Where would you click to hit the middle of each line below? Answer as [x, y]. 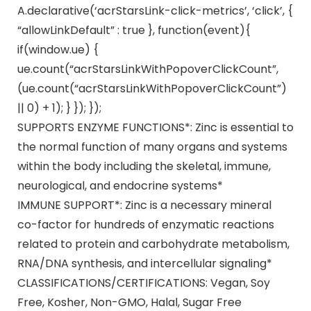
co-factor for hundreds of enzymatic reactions [145, 224]
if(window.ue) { [58, 49]
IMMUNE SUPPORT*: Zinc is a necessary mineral [144, 205]
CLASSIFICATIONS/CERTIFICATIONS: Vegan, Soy [143, 283]
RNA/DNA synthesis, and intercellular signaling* [144, 263]
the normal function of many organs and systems [152, 146]
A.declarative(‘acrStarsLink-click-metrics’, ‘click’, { [155, 10]
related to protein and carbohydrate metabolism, [153, 244]
